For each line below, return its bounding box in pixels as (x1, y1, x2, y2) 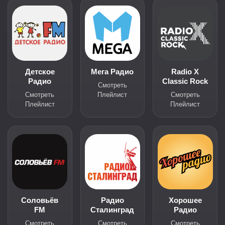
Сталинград (90, 205, 135, 214)
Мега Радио (91, 67, 134, 76)
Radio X (171, 67, 199, 76)
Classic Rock (162, 77, 208, 85)
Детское (25, 67, 55, 76)
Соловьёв (21, 196, 59, 204)
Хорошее (168, 196, 202, 204)
